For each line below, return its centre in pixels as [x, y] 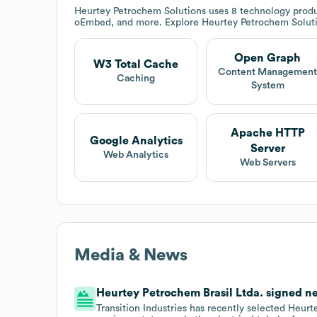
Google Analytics [136, 140]
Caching [136, 79]
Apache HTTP [267, 133]
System [267, 85]
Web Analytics [136, 155]
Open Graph [268, 58]
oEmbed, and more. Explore [138, 22]
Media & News [131, 255]
